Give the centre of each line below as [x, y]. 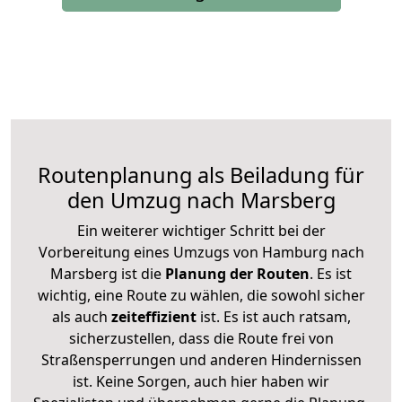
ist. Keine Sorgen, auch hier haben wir [201, 381]
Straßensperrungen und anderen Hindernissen [201, 359]
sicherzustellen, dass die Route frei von [201, 338]
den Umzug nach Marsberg [201, 200]
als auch [81, 316]
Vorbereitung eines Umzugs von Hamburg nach [201, 252]
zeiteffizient [153, 316]
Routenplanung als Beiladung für [201, 175]
